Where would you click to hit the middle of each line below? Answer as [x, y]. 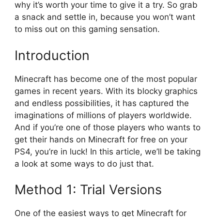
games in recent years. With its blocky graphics [106, 91]
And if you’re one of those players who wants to [108, 127]
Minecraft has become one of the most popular [106, 79]
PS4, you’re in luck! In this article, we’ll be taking [108, 151]
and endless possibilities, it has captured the [102, 103]
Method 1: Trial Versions [88, 190]
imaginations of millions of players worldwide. [103, 115]
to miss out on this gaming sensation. [87, 29]
